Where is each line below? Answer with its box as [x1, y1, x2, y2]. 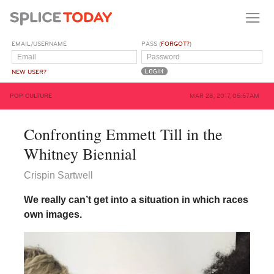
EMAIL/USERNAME [12, 40, 67, 48]
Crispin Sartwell [23, 169, 93, 180]
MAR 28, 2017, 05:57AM [189, 92, 259, 100]
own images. [23, 209, 82, 220]
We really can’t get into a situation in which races [23, 194, 248, 205]
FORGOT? [161, 40, 190, 48]
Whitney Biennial [23, 143, 136, 164]
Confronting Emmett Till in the [23, 123, 223, 144]
